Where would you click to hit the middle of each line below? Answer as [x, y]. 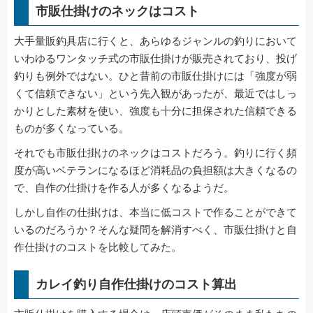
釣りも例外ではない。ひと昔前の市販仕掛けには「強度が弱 [155, 77]
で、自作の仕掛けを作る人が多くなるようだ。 [124, 188]
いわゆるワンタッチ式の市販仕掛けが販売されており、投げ [155, 59]
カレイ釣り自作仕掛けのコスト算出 [136, 284]
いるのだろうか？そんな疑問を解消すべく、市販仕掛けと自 [155, 230]
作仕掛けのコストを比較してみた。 [98, 248]
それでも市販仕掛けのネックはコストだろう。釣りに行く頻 [155, 153]
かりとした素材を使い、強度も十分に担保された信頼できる [155, 111]
